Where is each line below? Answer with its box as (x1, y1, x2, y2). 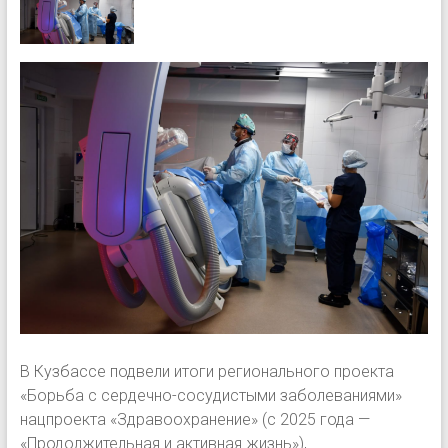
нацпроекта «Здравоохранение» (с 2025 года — (19, 409, 370, 429)
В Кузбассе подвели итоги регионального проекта (19, 361, 394, 381)
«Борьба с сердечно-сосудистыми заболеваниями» (19, 385, 402, 405)
